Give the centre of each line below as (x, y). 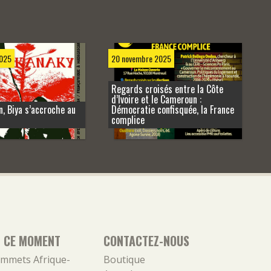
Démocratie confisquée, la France (172, 109)
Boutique (124, 259)
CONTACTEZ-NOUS (146, 240)
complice (128, 119)
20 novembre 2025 (141, 58)
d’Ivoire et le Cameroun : (156, 99)
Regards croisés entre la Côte (167, 89)
